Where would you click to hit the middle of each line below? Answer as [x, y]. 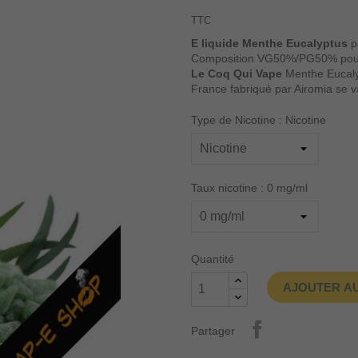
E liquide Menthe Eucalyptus [269, 43]
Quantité [213, 259]
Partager [213, 331]
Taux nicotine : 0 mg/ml [249, 188]
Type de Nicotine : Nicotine [259, 120]
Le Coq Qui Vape [237, 74]
